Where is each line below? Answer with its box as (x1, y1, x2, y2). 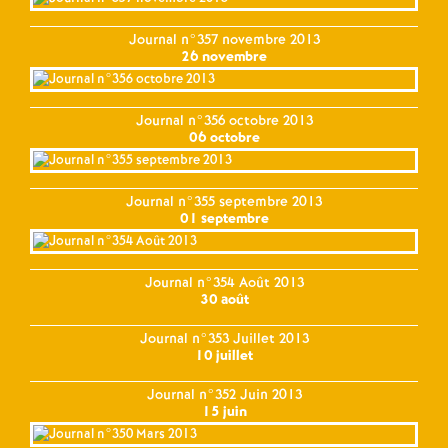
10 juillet (195, 345, 253, 366)
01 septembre (179, 208, 269, 229)
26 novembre (181, 46, 267, 67)
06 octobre (188, 127, 260, 148)
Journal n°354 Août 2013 (144, 272, 304, 293)
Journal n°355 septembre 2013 (126, 191, 322, 212)
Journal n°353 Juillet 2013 (139, 328, 309, 349)
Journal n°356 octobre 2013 (135, 110, 313, 131)
